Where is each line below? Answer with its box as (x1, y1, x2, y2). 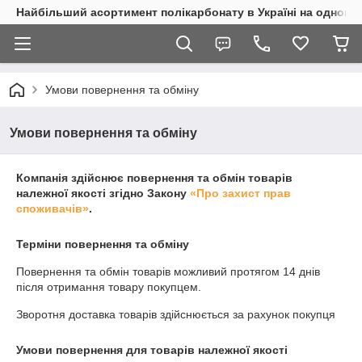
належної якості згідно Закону (16, 187, 190, 200)
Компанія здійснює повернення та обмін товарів (16, 171, 293, 184)
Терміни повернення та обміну (16, 238, 189, 250)
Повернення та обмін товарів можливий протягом (16, 265, 283, 278)
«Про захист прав (190, 187, 291, 200)
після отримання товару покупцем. (16, 280, 201, 293)
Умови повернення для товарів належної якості (16, 343, 288, 356)
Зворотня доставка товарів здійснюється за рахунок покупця (16, 308, 335, 321)
